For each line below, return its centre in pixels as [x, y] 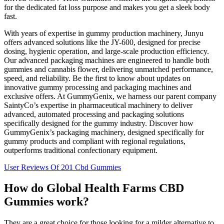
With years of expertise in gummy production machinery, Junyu [104, 33]
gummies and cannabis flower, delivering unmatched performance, [108, 69]
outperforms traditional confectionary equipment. [81, 150]
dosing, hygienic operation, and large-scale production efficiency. [106, 51]
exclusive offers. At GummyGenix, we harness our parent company [110, 96]
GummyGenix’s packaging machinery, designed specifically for [104, 132]
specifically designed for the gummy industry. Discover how [99, 123]
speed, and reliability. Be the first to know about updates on [97, 78]
